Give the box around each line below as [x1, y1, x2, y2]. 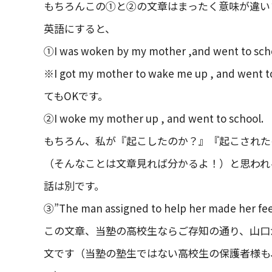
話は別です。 [44, 178, 104, 193]
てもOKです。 [44, 88, 108, 103]
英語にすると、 [44, 21, 115, 36]
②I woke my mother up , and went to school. [44, 110, 263, 126]
